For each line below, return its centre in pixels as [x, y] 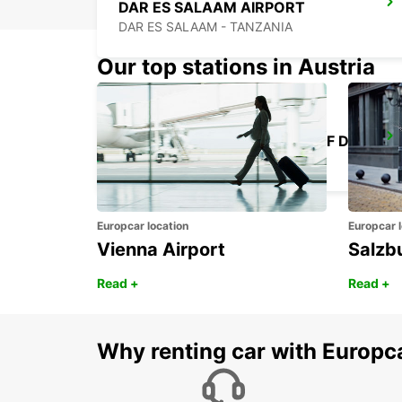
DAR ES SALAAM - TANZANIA [205, 27]
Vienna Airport [161, 250]
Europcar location [143, 226]
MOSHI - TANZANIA [177, 161]
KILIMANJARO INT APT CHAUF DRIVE [355, 141]
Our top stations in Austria [236, 67]
